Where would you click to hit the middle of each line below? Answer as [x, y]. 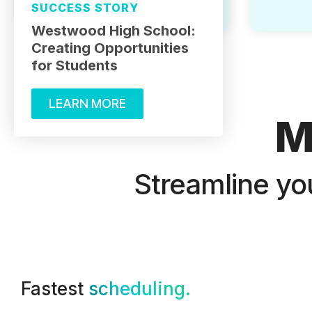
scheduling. [140, 289]
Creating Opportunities [110, 48]
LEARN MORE [87, 103]
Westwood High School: [114, 30]
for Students [75, 65]
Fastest [55, 289]
